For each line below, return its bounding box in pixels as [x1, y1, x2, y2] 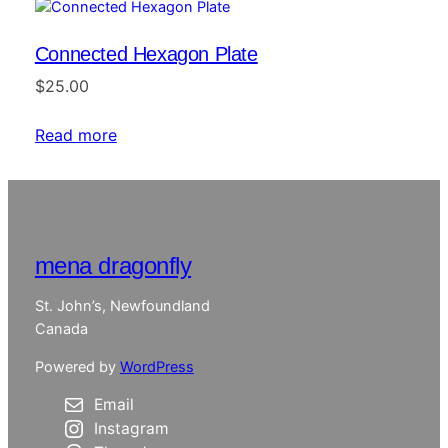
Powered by [34, 357, 120, 376]
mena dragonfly [34, 251, 192, 279]
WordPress [119, 357, 194, 376]
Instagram [93, 419, 169, 439]
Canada [34, 320, 88, 339]
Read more [34, 124, 117, 145]
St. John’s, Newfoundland [34, 297, 210, 316]
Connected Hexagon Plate [34, 42, 258, 65]
